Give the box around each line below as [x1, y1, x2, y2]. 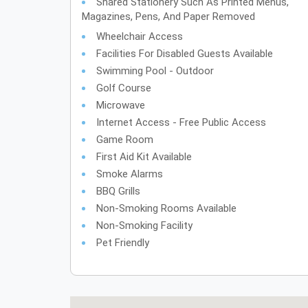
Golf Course [96, 82, 151, 94]
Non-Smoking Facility [96, 219, 192, 232]
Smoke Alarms [96, 168, 163, 180]
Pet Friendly [96, 236, 149, 249]
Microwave [96, 99, 145, 111]
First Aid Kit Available [96, 151, 192, 163]
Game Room [96, 133, 153, 146]
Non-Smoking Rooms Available [96, 202, 236, 214]
